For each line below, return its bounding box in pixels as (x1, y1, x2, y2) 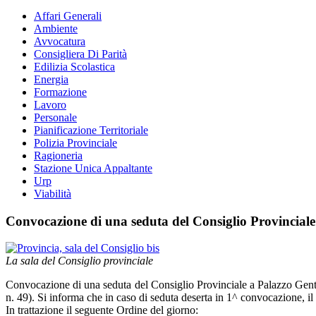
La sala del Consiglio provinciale (6, 255, 153, 267)
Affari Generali (34, 9, 102, 22)
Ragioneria (34, 149, 83, 162)
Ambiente (34, 22, 78, 35)
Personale (34, 111, 77, 123)
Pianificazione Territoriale (34, 123, 148, 136)
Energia (34, 73, 68, 85)
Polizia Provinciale (34, 136, 117, 149)
